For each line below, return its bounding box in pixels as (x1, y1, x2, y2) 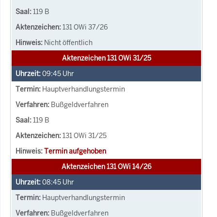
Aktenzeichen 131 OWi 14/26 (61, 162, 152, 171)
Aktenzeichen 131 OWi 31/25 (62, 53, 151, 62)
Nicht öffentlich (44, 38, 93, 47)
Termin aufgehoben (44, 146, 106, 155)
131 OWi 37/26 (62, 22, 108, 31)
